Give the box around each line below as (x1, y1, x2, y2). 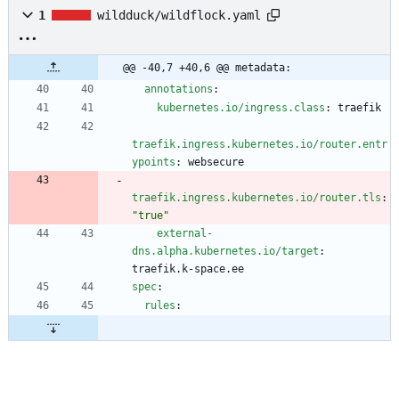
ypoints (132, 156, 175, 169)
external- (157, 227, 213, 240)
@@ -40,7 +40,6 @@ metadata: (123, 61, 291, 75)
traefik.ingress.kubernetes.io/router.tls (132, 191, 381, 205)
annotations (144, 83, 213, 96)
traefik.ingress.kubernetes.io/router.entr (132, 138, 387, 151)
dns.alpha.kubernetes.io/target (132, 245, 319, 258)
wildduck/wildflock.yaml (97, 8, 261, 23)
